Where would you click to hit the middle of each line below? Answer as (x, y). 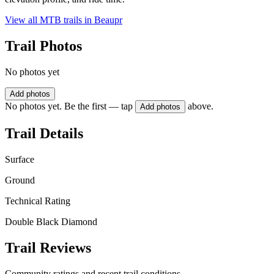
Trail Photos (43, 46)
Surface (20, 159)
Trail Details (44, 133)
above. (201, 106)
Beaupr (108, 20)
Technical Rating (38, 201)
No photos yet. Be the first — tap (69, 106)
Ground (20, 180)
